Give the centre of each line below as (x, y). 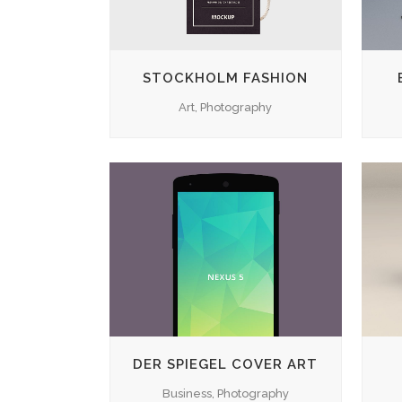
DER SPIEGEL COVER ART (226, 365)
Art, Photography (226, 107)
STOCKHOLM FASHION (226, 78)
